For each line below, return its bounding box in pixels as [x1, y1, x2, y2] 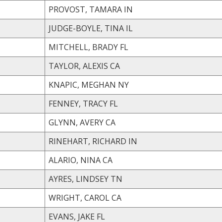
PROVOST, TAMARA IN [124, 3, 133, 15]
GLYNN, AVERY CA [106, 116, 115, 128]
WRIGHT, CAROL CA [111, 192, 121, 203]
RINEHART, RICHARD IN [128, 135, 137, 147]
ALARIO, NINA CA [103, 154, 112, 166]
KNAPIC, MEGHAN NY [118, 79, 129, 90]
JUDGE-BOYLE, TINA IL [126, 22, 133, 34]
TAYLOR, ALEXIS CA [110, 60, 120, 71]
